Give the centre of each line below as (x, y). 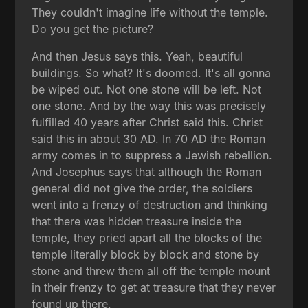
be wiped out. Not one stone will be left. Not (147, 89)
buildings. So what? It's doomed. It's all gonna (152, 73)
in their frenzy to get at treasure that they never (154, 287)
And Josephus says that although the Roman (147, 172)
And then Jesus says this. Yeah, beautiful (137, 56)
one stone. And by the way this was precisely (149, 106)
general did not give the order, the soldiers (142, 188)
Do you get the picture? (93, 29)
